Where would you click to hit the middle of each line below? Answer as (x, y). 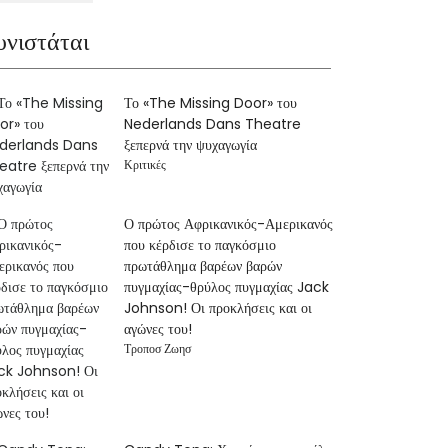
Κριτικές (145, 164)
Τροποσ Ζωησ (158, 348)
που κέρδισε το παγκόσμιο (200, 245)
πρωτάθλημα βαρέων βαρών (203, 266)
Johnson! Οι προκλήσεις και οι (218, 308)
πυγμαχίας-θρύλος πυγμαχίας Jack (227, 287)
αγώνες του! (158, 329)
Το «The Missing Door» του (211, 103)
